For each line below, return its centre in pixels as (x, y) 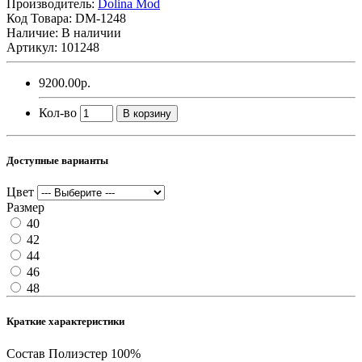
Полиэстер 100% (95, 353)
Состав (26, 353)
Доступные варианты (57, 161)
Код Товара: (41, 18)
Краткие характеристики (65, 322)
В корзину (147, 113)
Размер (25, 208)
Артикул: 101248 (53, 47)
